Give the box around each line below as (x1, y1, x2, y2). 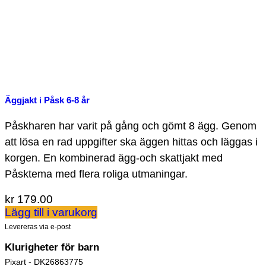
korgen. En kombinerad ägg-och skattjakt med (5, 151, 223, 164)
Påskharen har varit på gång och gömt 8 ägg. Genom (5, 119, 256, 132)
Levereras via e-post (5, 222, 71, 231)
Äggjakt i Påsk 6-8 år (5, 95, 90, 106)
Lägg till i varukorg (5, 205, 97, 218)
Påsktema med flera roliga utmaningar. (5, 167, 188, 180)
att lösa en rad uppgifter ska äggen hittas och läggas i (5, 135, 258, 148)
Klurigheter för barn (5, 242, 99, 254)
